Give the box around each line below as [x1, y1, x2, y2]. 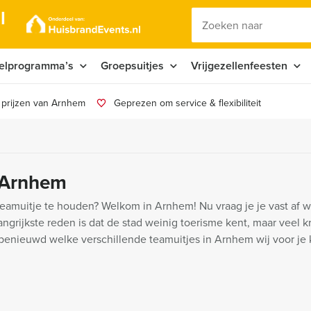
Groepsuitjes [101, 58, 164, 74]
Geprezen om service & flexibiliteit [114, 96, 261, 110]
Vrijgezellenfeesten [191, 58, 287, 74]
